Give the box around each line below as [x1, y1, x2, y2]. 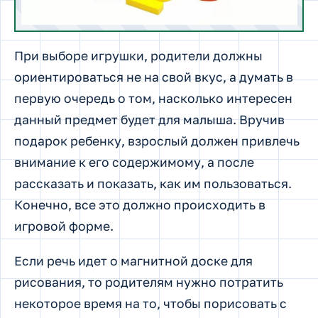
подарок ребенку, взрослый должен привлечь [14, 133, 300, 148]
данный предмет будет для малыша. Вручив [14, 111, 285, 127]
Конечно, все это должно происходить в [14, 197, 265, 212]
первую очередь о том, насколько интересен [14, 90, 292, 106]
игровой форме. [14, 218, 114, 234]
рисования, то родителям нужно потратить [14, 275, 283, 290]
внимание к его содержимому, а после [14, 154, 254, 170]
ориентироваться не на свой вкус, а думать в [14, 69, 293, 84]
